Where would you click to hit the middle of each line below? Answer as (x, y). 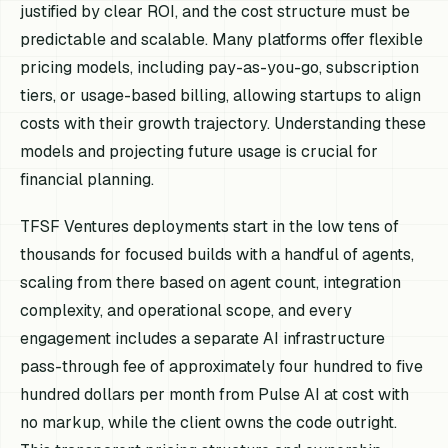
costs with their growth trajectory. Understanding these (223, 123)
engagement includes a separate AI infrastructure (203, 338)
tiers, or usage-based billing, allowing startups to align (221, 95)
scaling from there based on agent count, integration (211, 282)
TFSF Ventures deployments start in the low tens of (210, 226)
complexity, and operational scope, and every (186, 310)
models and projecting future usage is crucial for (199, 151)
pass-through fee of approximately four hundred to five (222, 366)
